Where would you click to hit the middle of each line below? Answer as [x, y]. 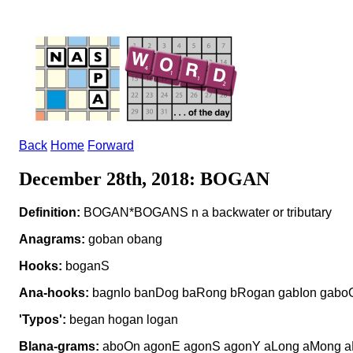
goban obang [124, 239]
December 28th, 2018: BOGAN [144, 178]
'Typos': [43, 319]
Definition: [50, 212]
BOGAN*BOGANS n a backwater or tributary [206, 212]
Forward [111, 145]
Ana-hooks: [54, 292]
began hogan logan [122, 319]
